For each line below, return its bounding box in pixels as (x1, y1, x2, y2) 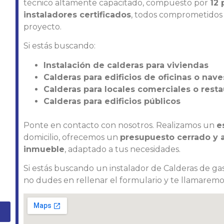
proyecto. (23, 21, 61, 31)
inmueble (23, 144, 64, 154)
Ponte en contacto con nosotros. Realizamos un (23, 120, 216, 130)
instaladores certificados (23, 9, 131, 19)
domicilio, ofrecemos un (23, 132, 120, 142)
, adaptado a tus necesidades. (64, 144, 180, 154)
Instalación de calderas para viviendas (43, 60, 211, 70)
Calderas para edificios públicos (43, 96, 180, 106)
